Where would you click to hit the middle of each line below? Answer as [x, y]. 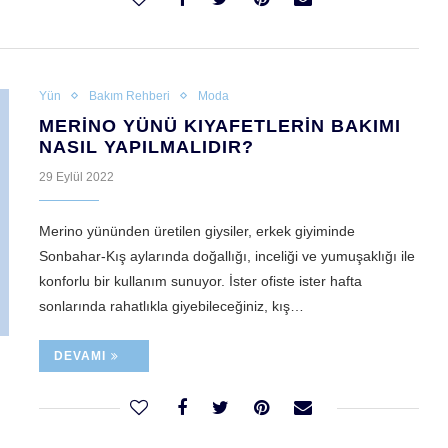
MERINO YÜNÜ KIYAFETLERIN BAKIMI [220, 126]
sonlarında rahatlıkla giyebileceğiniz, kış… [171, 306]
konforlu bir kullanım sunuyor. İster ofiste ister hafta [200, 281]
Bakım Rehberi [129, 96]
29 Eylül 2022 [76, 177]
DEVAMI [80, 356]
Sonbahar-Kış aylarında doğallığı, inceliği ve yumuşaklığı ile [227, 256]
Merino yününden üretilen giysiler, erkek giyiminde [197, 231]
